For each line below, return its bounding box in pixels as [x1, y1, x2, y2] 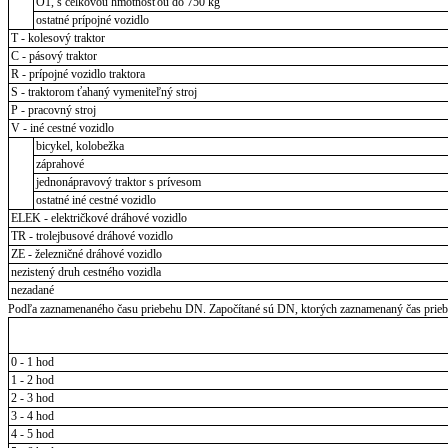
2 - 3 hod [10, 390, 54, 405]
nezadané [10, 282, 54, 297]
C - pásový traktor [10, 48, 97, 63]
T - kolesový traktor [10, 30, 105, 45]
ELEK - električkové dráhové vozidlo [10, 210, 187, 225]
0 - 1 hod [10, 354, 54, 369]
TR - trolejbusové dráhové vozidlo [10, 228, 173, 243]
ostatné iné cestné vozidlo [35, 192, 156, 207]
